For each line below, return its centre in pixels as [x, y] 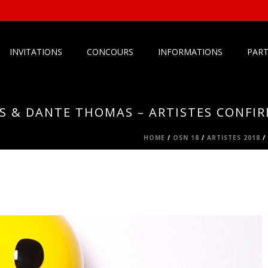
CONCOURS [110, 52]
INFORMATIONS [191, 52]
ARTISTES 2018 [234, 138]
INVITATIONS [36, 52]
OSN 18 [186, 138]
